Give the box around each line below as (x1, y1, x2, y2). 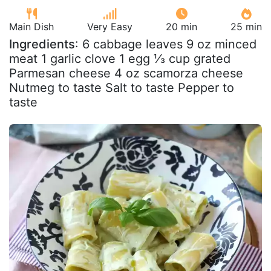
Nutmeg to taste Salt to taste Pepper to (9, 80, 234, 95)
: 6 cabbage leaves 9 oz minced (75, 36, 256, 51)
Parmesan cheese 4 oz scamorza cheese (9, 65, 243, 80)
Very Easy (87, 20, 132, 33)
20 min (166, 20, 197, 33)
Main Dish (9, 20, 54, 33)
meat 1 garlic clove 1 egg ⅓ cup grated (9, 51, 230, 66)
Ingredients (9, 36, 75, 51)
